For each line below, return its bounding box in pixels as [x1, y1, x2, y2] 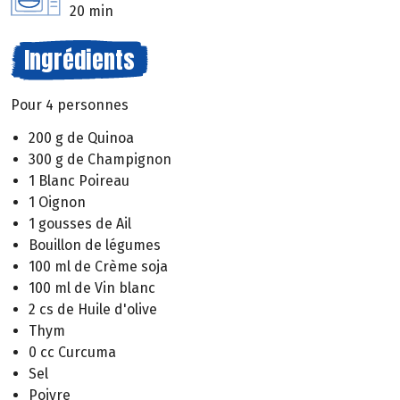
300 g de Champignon [29, 151, 171, 169]
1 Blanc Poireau [29, 172, 129, 190]
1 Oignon [29, 194, 86, 212]
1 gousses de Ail [29, 215, 131, 233]
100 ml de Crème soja [29, 258, 168, 276]
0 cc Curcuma [29, 344, 116, 362]
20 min [70, 3, 113, 21]
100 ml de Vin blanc [29, 279, 155, 297]
